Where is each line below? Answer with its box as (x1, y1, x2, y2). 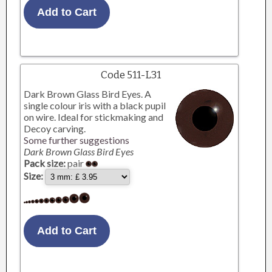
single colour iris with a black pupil (24, 100, 166, 111)
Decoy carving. (24, 123, 86, 134)
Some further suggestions (24, 134, 130, 146)
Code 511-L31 (100, 69, 161, 81)
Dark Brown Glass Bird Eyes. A (24, 88, 152, 100)
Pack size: (24, 157, 66, 169)
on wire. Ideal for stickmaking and (24, 111, 164, 123)
